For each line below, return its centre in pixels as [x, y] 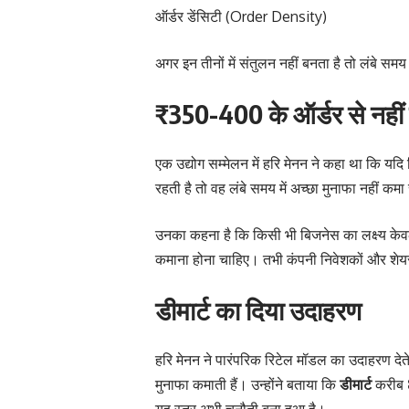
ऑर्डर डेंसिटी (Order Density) [241, 16]
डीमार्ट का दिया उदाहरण [258, 309]
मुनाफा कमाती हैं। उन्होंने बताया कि [247, 384]
